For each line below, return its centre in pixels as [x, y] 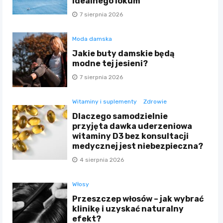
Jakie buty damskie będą [123, 53]
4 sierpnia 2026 [102, 160]
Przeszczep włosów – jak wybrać [138, 199]
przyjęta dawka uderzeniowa [132, 126]
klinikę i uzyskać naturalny [128, 209]
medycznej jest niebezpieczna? [138, 146]
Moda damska [92, 39]
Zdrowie [155, 101]
